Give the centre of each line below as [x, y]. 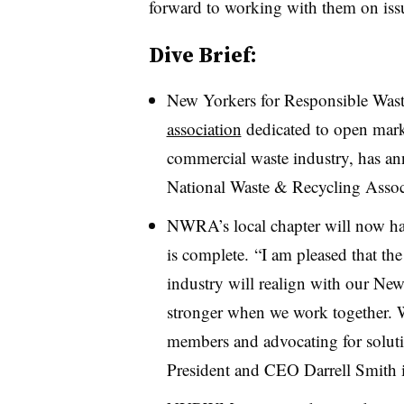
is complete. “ [214, 253]
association [204, 129]
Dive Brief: [202, 55]
